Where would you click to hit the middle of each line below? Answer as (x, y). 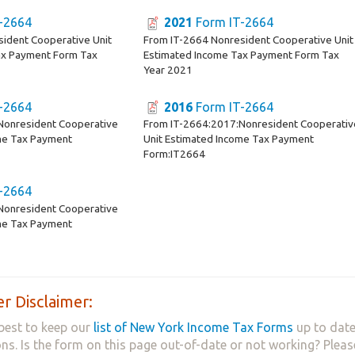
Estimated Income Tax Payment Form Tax (242, 54)
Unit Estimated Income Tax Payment (229, 139)
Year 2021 (168, 69)
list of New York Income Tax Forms (193, 328)
